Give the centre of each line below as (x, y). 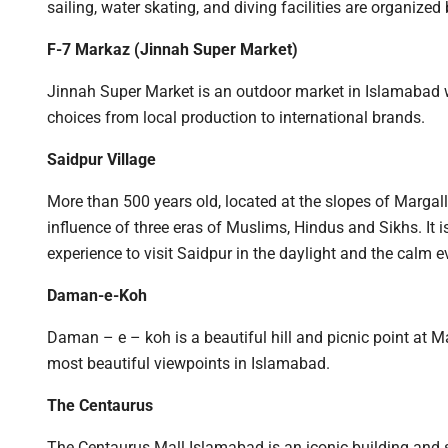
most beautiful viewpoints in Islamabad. (188, 363)
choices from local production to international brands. (236, 117)
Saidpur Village (101, 159)
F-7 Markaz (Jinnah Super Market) (172, 49)
